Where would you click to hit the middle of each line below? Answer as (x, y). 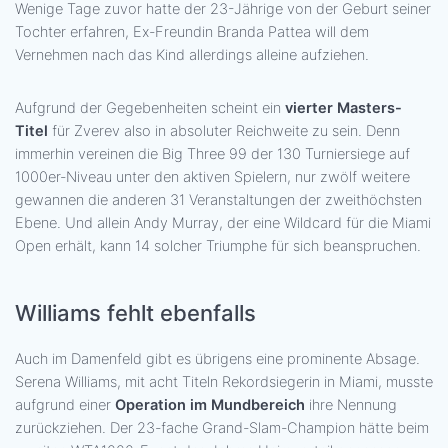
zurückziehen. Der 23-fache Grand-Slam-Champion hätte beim (222, 427)
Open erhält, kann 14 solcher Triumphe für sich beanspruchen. (218, 245)
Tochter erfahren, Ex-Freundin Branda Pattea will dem (192, 31)
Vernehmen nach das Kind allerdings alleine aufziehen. (192, 54)
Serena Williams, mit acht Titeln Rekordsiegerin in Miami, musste (224, 381)
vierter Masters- (343, 107)
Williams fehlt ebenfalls (135, 312)
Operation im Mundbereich (210, 404)
